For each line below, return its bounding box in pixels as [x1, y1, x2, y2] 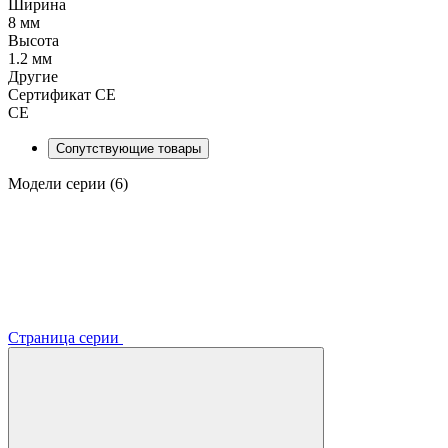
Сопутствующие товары [56, 140, 201, 156]
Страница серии [8, 328, 123, 346]
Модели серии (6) [8, 174, 128, 192]
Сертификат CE [8, 85, 116, 103]
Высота [8, 31, 59, 49]
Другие [8, 67, 58, 85]
